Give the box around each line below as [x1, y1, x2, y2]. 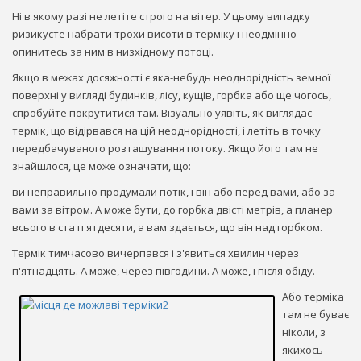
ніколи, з [282, 324, 326, 339]
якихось [282, 342, 323, 357]
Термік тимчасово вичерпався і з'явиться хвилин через [12, 245, 299, 260]
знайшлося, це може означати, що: [12, 158, 191, 173]
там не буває [282, 306, 349, 322]
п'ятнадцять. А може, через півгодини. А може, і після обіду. [12, 263, 315, 278]
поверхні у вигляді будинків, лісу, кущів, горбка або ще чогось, [12, 87, 331, 102]
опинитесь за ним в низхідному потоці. [12, 44, 214, 59]
